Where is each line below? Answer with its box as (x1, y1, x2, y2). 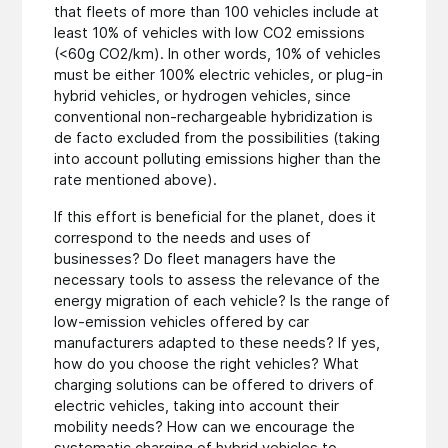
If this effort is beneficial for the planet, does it (54, 208, 377, 226)
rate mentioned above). (54, 171, 218, 189)
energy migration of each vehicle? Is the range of (54, 292, 391, 310)
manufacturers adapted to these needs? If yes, (54, 334, 381, 352)
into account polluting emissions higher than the (54, 150, 382, 168)
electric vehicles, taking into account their (54, 397, 340, 415)
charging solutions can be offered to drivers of (54, 376, 375, 394)
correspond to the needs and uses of (54, 229, 312, 247)
